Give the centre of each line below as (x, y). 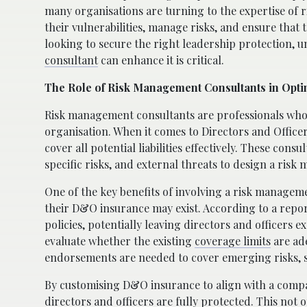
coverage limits (233, 241)
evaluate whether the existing (120, 241)
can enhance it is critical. (161, 60)
